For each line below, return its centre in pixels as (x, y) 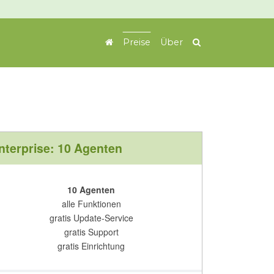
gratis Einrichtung (91, 246)
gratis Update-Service (91, 218)
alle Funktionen (91, 204)
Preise (137, 43)
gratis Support (91, 232)
